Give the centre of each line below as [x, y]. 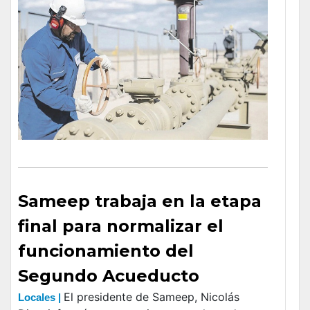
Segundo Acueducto [109, 276]
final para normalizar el [121, 226]
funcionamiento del [106, 251]
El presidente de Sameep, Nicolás [152, 297]
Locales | [41, 298]
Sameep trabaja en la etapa [140, 201]
